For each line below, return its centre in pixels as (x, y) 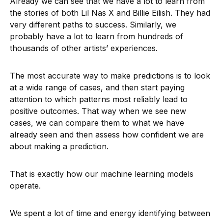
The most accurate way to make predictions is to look (110, 76)
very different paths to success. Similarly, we (93, 25)
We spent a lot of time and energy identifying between (110, 213)
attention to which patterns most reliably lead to (99, 99)
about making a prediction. (59, 147)
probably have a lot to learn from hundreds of (96, 37)
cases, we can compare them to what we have (97, 123)
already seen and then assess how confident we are (107, 135)
